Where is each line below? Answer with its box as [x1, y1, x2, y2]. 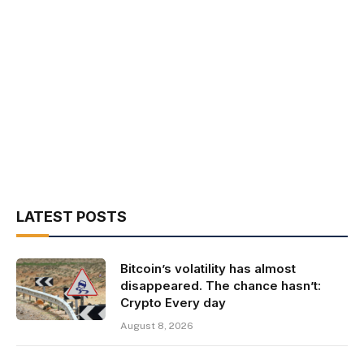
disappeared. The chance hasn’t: [120, 278, 321, 294]
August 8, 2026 [120, 320, 193, 332]
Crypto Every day [120, 295, 226, 311]
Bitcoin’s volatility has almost [120, 261, 296, 277]
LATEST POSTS [16, 208, 127, 226]
